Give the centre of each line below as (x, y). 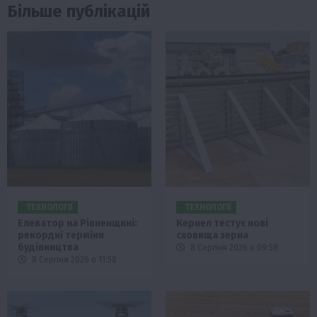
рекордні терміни (61, 236)
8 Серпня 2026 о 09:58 (233, 248)
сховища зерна (212, 236)
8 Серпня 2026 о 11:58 (73, 260)
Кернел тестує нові (222, 224)
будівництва (48, 248)
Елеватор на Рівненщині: (77, 224)
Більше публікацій (79, 12)
